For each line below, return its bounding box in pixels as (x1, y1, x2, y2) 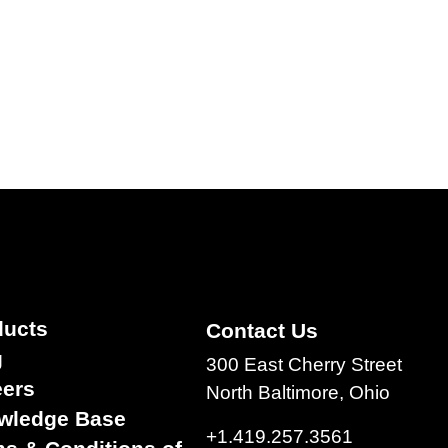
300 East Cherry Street (206, 354, 403, 376)
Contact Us (206, 319, 319, 343)
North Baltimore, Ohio (206, 382, 391, 404)
